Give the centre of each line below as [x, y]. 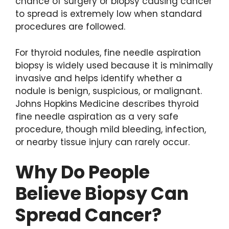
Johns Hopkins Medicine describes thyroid [107, 104]
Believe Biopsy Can [102, 194]
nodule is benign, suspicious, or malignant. [109, 91]
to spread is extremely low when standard [109, 14]
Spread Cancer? [88, 215]
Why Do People [83, 172]
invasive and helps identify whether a [99, 78]
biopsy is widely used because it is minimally [114, 65]
